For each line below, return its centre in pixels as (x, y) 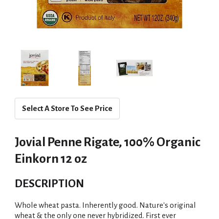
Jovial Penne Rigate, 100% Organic (108, 142)
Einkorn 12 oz (51, 159)
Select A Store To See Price (67, 108)
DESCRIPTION (49, 184)
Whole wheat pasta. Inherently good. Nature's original (105, 205)
